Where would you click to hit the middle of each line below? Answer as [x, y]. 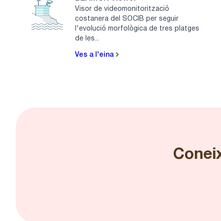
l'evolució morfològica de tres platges [137, 29]
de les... [87, 38]
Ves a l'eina [95, 55]
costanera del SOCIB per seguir [127, 19]
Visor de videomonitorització [122, 9]
